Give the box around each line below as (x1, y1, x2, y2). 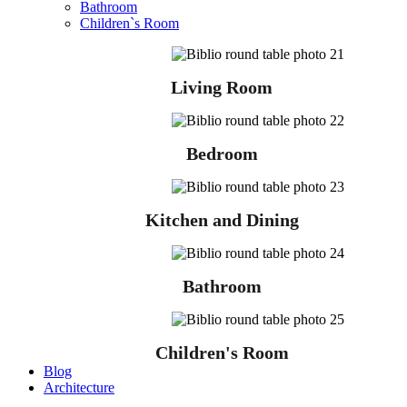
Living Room (171, 77, 273, 97)
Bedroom (185, 144, 258, 164)
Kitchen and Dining (144, 210, 299, 230)
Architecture (44, 380, 114, 395)
